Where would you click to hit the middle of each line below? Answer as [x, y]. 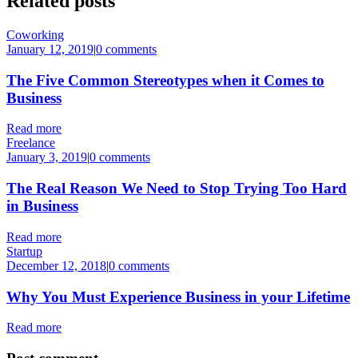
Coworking [35, 35]
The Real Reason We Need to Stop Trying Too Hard [177, 189]
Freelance [31, 143]
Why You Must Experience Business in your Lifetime [178, 296]
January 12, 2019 [50, 49]
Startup [24, 251]
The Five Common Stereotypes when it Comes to [165, 80]
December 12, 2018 [56, 265]
